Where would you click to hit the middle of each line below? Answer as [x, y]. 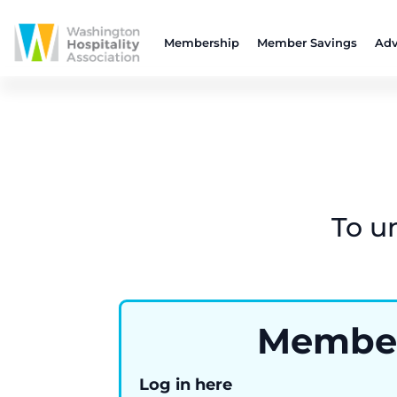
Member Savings [307, 42]
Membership [201, 42]
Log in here [186, 385]
